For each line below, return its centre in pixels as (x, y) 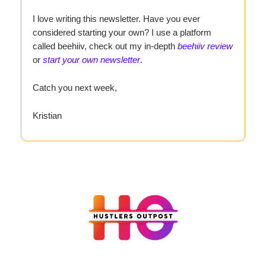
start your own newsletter (91, 60)
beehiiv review (205, 46)
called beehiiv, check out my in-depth (105, 46)
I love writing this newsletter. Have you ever (116, 19)
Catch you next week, (75, 88)
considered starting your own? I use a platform (122, 33)
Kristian (47, 116)
